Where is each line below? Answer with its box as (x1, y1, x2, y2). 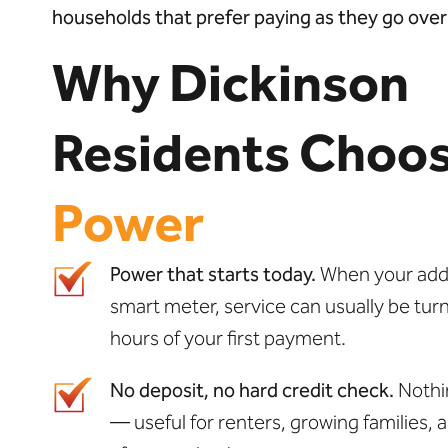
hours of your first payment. (109, 325, 346, 350)
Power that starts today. (109, 261, 316, 286)
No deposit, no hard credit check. (109, 377, 394, 402)
